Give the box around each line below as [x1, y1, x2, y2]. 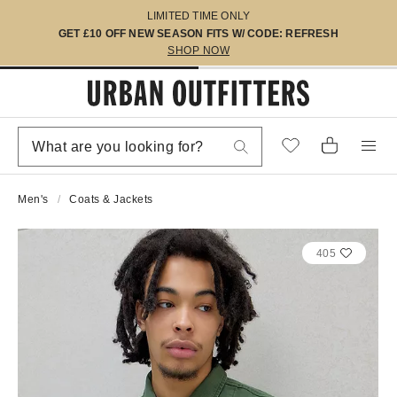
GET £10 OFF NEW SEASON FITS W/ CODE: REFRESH [58, 27, 339, 40]
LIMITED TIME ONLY [146, 10, 251, 22]
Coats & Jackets [69, 193, 153, 206]
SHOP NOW [167, 44, 230, 57]
